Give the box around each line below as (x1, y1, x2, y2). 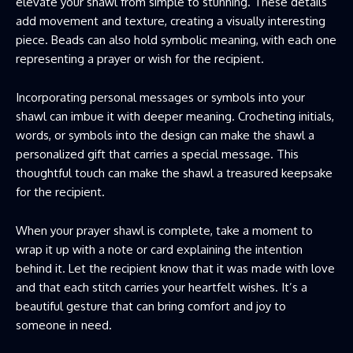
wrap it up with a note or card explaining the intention (16, 242, 303, 258)
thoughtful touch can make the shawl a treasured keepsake (16, 165, 333, 181)
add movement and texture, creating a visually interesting (16, 13, 325, 29)
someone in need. (16, 318, 112, 333)
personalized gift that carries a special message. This (16, 147, 299, 162)
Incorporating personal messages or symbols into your (16, 90, 305, 106)
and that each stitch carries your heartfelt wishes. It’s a (16, 280, 307, 295)
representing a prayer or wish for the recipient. (16, 51, 264, 67)
